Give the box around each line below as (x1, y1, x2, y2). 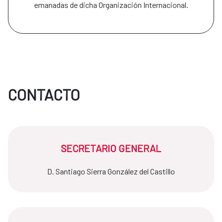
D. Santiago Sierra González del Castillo (47, 166, 175, 176)
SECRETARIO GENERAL (61, 142, 161, 155)
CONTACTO (8, 85, 80, 104)
